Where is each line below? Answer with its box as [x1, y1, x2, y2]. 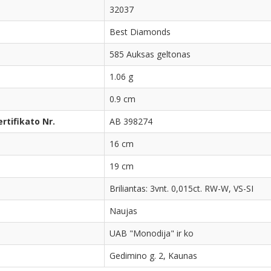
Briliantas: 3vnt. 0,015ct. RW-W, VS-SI [109, 183, 253, 195]
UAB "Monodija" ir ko [109, 227, 194, 240]
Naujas [109, 205, 137, 217]
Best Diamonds [109, 26, 171, 38]
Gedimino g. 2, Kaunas [109, 250, 197, 262]
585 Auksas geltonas [109, 48, 191, 60]
